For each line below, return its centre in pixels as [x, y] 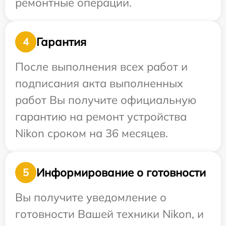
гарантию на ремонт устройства [101, 117]
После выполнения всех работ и [101, 67]
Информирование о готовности [121, 172]
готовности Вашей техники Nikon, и [109, 214]
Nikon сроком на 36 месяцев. [92, 133]
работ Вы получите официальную [106, 100]
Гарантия [61, 42]
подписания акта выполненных [99, 83]
